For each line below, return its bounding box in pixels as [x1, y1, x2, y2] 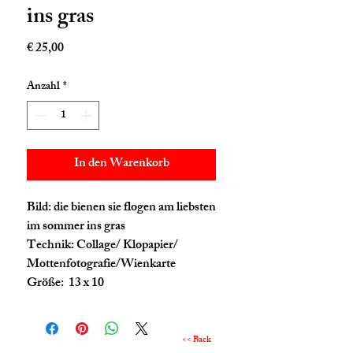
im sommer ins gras [27, 215, 125, 239]
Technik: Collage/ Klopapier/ [27, 234, 178, 258]
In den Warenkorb [73, 152, 169, 176]
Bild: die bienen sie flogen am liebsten [27, 196, 216, 220]
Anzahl [27, 76, 60, 97]
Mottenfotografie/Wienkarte [27, 253, 176, 277]
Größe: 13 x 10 [27, 272, 104, 295]
